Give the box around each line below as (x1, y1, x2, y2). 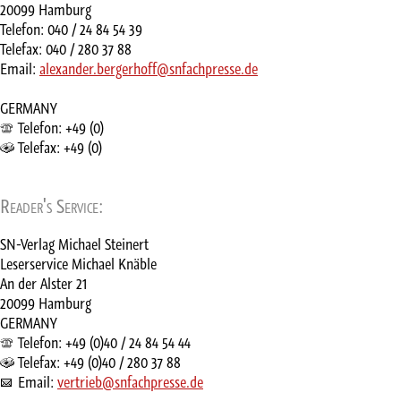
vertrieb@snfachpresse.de (57, 371, 203, 392)
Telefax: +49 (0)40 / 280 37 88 (18, 352, 181, 372)
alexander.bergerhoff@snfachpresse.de (39, 59, 258, 80)
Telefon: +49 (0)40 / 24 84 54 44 (18, 332, 191, 353)
